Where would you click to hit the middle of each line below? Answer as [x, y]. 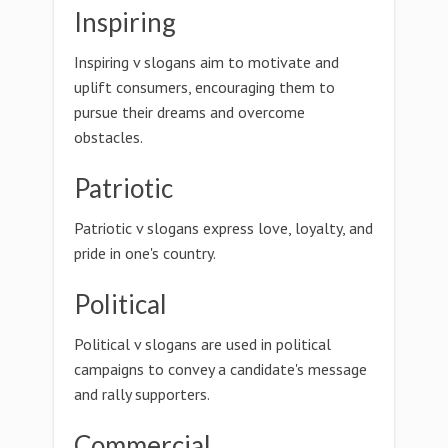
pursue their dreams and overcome [189, 112]
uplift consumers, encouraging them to [204, 87]
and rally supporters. [142, 394]
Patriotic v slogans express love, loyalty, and [223, 228]
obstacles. [108, 137]
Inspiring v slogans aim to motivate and [206, 62]
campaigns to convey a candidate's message [220, 369]
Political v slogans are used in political [202, 344]
